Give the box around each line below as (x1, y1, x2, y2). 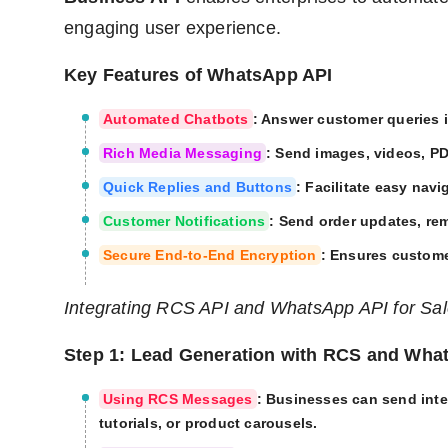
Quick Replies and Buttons (103, 179, 292, 196)
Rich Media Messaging (103, 145, 262, 162)
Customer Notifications (103, 213, 266, 230)
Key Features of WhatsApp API (64, 65, 333, 86)
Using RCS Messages (103, 391, 253, 408)
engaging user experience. (64, 18, 281, 39)
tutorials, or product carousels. (99, 415, 318, 432)
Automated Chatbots (103, 111, 249, 128)
